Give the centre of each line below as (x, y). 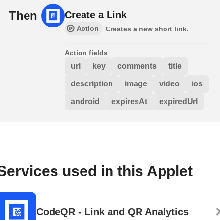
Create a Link (96, 14)
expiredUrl (179, 101)
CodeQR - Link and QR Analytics (112, 211)
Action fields (86, 52)
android (85, 101)
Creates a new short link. (147, 29)
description (92, 83)
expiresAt (129, 101)
